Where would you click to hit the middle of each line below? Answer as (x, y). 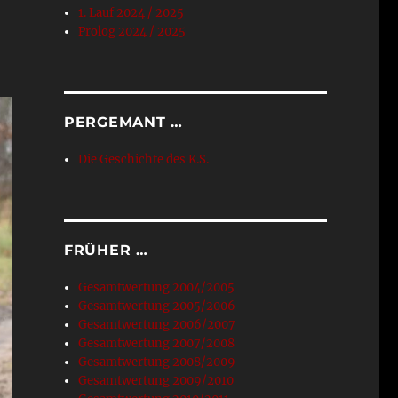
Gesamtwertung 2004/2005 (157, 287)
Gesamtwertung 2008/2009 (157, 362)
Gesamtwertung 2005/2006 (157, 306)
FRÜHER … (106, 250)
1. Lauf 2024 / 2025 (131, 13)
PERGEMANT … (123, 122)
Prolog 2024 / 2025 (132, 32)
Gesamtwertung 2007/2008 (157, 343)
